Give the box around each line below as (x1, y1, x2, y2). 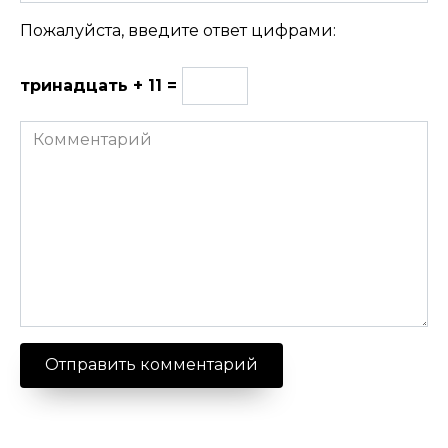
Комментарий (19, 121, 138, 141)
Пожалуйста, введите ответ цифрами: (20, 20, 336, 40)
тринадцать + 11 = (20, 75, 182, 95)
